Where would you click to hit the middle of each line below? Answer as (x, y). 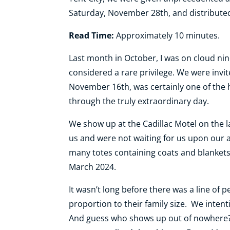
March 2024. (93, 167)
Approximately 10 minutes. (167, 36)
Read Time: (92, 36)
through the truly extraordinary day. (139, 101)
